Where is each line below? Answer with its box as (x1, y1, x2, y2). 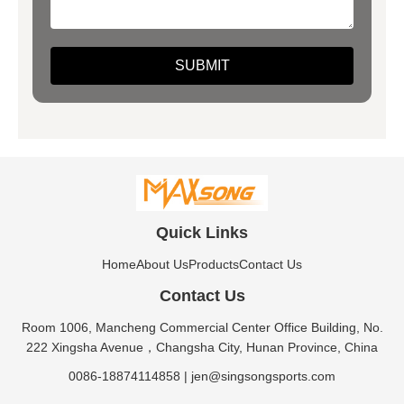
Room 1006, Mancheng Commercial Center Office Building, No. (21, 319, 383, 335)
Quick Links (156, 223, 248, 242)
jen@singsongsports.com (191, 368, 335, 383)
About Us (136, 256, 188, 271)
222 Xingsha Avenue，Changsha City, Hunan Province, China (26, 339, 378, 354)
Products (188, 256, 239, 271)
